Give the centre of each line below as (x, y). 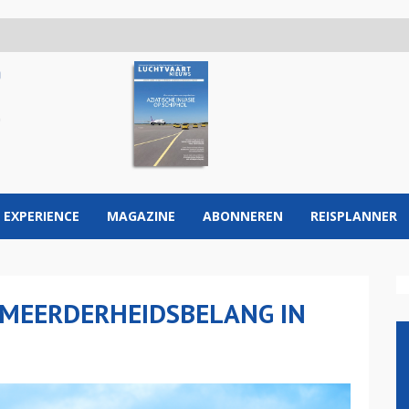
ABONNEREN (243, 216)
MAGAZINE (141, 216)
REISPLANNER (354, 216)
